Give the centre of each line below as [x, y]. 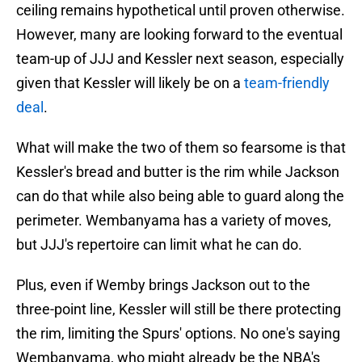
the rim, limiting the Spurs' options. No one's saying [178, 334]
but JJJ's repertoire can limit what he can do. [159, 245]
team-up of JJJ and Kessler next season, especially [180, 59]
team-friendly [287, 83]
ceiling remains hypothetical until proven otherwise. [181, 11]
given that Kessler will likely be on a [130, 83]
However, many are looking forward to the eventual [179, 35]
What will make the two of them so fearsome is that [181, 148]
